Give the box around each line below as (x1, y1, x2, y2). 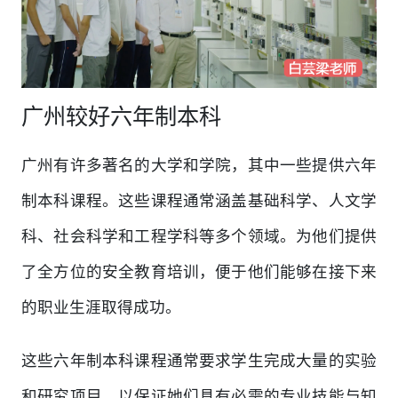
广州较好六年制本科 (21, 100, 221, 131)
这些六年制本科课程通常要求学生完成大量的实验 (21, 349, 377, 371)
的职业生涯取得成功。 (21, 296, 181, 318)
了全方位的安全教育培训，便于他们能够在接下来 (21, 260, 377, 283)
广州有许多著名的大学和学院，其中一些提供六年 (21, 154, 377, 176)
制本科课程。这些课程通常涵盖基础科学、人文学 (21, 189, 377, 211)
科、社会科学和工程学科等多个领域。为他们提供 (21, 225, 377, 247)
